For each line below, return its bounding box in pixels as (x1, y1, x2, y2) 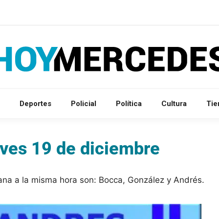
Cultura (161, 99, 187, 108)
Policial (71, 99, 96, 108)
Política (116, 99, 142, 108)
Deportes (20, 99, 51, 108)
